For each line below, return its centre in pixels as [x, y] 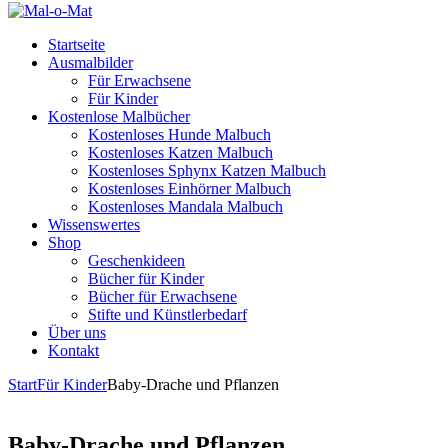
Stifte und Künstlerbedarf [167, 314]
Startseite [76, 44]
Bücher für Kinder [146, 278]
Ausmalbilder [90, 62]
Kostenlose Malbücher [119, 116]
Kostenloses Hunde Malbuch [179, 134]
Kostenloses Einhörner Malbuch [189, 188]
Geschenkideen [136, 260]
